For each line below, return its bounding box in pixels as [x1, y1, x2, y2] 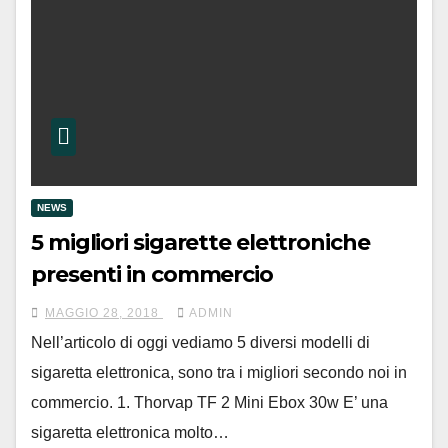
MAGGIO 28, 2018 [45, 305, 163, 320]
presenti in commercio [31, 260, 273, 288]
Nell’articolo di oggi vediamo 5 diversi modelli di [31, 333, 370, 351]
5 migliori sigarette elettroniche [31, 228, 370, 256]
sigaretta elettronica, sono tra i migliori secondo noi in [31, 363, 407, 381]
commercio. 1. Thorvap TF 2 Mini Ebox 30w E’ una [31, 393, 388, 411]
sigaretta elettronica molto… [31, 423, 229, 441]
